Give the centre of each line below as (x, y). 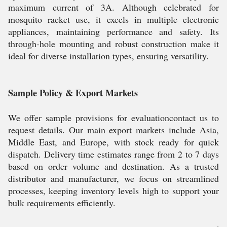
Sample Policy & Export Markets (73, 93)
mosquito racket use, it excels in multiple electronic (113, 19)
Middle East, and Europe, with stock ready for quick (113, 142)
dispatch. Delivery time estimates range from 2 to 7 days (113, 154)
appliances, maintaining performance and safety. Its (113, 31)
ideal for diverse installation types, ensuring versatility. (108, 56)
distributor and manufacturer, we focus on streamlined (113, 178)
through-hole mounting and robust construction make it (113, 44)
